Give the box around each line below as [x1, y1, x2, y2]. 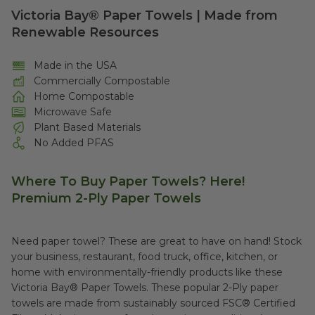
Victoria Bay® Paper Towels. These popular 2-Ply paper [11, 281, 278, 294]
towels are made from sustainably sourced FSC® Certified [11, 297, 295, 309]
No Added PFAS [34, 136, 115, 149]
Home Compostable [34, 90, 135, 103]
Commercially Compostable [34, 75, 171, 87]
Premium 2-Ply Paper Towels [11, 191, 201, 206]
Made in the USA [34, 59, 117, 72]
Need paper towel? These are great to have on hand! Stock [11, 235, 302, 247]
